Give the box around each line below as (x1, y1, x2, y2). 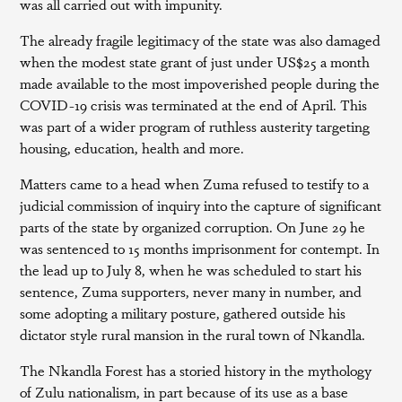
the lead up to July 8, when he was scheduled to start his (20, 259, 363, 280)
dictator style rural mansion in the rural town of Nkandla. (20, 324, 366, 345)
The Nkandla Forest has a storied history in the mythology (20, 360, 372, 380)
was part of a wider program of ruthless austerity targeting (20, 116, 371, 136)
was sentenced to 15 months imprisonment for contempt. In (20, 238, 380, 258)
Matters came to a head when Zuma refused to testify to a (20, 173, 370, 194)
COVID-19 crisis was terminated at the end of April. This (20, 94, 368, 115)
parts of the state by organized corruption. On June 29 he (20, 216, 366, 237)
